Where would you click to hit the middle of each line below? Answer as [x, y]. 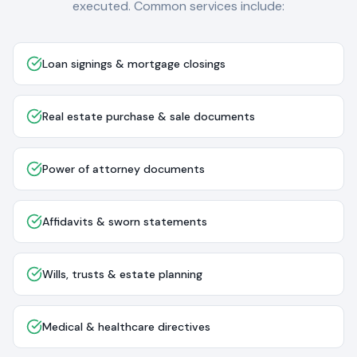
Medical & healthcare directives [126, 327]
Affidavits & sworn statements [125, 222]
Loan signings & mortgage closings [134, 64]
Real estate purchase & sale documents [149, 116]
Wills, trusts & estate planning [122, 274]
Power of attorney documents [124, 169]
